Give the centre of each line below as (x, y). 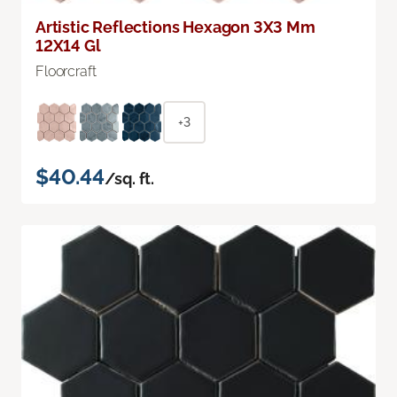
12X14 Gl (68, 45)
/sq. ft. (129, 178)
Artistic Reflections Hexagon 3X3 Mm (175, 27)
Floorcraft (66, 71)
